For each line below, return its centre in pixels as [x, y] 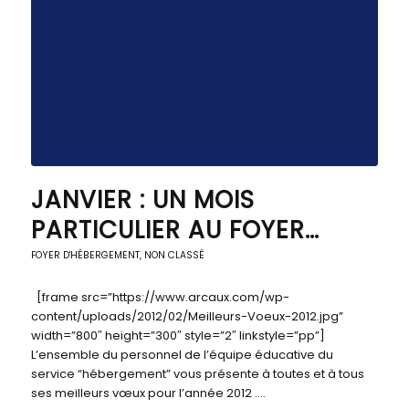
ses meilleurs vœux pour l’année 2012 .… [148, 393]
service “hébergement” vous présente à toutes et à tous [197, 374]
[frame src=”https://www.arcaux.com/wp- [160, 297]
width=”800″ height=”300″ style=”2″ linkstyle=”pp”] [178, 336]
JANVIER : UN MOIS [142, 200]
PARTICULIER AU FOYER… [175, 230]
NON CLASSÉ [174, 255]
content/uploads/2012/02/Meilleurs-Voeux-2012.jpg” [187, 316]
